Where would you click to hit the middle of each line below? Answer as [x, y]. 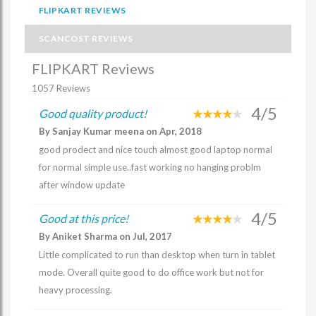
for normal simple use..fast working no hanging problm [150, 167]
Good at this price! [84, 218]
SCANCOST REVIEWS [86, 38]
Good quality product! [93, 113]
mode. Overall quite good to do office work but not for [151, 272]
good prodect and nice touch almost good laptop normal [156, 150]
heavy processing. [75, 290]
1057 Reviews [61, 88]
